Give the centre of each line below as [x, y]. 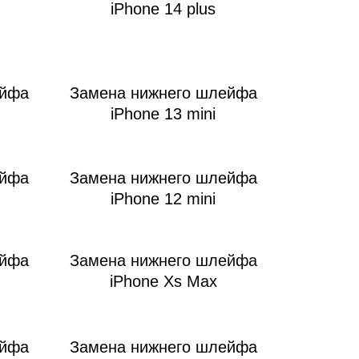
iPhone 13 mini [163, 114]
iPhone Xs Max [163, 282]
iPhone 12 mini [163, 199]
